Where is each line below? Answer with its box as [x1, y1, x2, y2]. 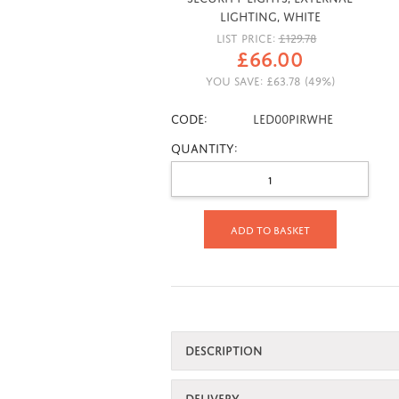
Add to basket [230, 220, 310, 237]
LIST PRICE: [216, 28, 275, 45]
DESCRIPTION [185, 338, 263, 358]
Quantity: [171, 136, 238, 156]
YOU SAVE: [205, 70, 266, 88]
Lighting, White [219, 4, 321, 24]
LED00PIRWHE [252, 107, 333, 126]
